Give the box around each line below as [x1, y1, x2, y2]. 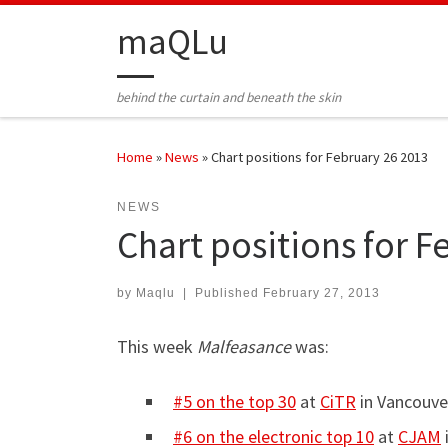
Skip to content [27, 19, 124, 38]
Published [194, 286, 263, 301]
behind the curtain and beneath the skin [116, 89, 342, 107]
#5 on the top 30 [173, 390, 296, 414]
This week [117, 335, 197, 359]
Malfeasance [197, 335, 291, 359]
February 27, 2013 [262, 286, 380, 301]
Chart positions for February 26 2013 [211, 148, 428, 167]
